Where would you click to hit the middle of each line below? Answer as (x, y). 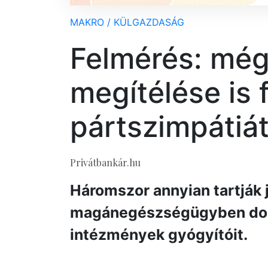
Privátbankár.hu (105, 162)
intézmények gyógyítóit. (159, 234)
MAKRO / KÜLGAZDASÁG (127, 22)
